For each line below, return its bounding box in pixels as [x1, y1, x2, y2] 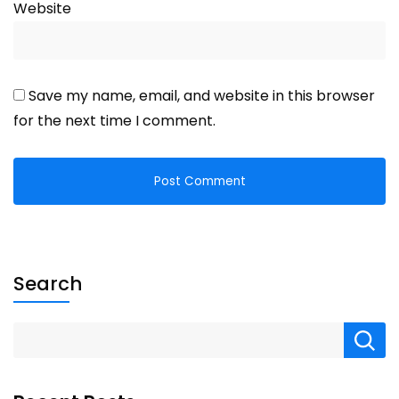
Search [13, 270, 82, 297]
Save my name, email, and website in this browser [28, 85, 375, 106]
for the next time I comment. [13, 110, 216, 131]
